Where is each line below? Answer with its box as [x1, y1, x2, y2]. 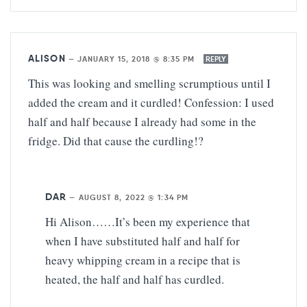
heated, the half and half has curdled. [45, 271, 224, 288]
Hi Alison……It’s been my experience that [45, 214, 250, 230]
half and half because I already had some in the [28, 114, 256, 130]
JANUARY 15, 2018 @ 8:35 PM [77, 54, 198, 64]
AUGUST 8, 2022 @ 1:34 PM [78, 193, 189, 203]
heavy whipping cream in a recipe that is [45, 252, 241, 269]
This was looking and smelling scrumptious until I [28, 75, 271, 92]
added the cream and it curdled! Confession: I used [28, 95, 274, 111]
